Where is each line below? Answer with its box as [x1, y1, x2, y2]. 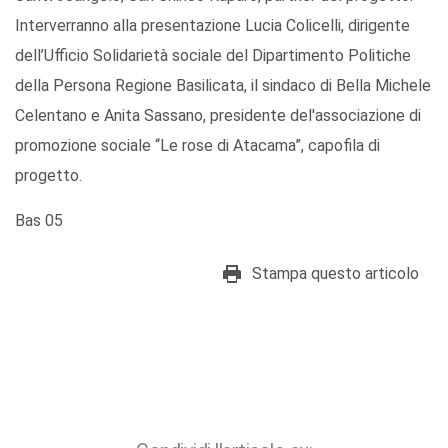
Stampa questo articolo [252, 264, 419, 284]
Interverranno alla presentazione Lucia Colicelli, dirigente [15, 16, 410, 36]
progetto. [15, 166, 82, 186]
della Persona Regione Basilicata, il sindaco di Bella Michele [15, 76, 431, 96]
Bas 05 [15, 211, 63, 231]
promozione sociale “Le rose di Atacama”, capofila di [15, 136, 380, 156]
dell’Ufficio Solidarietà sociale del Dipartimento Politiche [15, 46, 411, 66]
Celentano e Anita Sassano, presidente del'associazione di [15, 106, 421, 126]
